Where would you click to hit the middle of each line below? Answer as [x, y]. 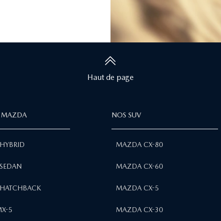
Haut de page [110, 77]
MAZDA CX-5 [137, 188]
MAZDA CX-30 [139, 209]
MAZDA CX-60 [139, 166]
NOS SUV [126, 115]
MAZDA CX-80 [139, 144]
